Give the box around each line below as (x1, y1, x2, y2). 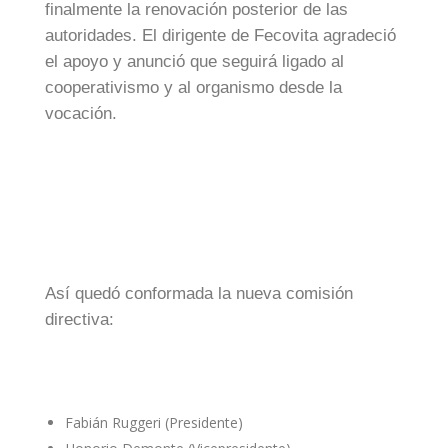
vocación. (45, 104, 117, 124)
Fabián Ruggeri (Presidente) (65, 413, 243, 433)
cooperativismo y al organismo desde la (45, 78, 342, 98)
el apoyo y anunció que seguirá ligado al (45, 52, 344, 72)
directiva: (45, 310, 114, 330)
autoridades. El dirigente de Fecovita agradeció (45, 26, 396, 46)
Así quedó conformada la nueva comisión (45, 284, 353, 304)
